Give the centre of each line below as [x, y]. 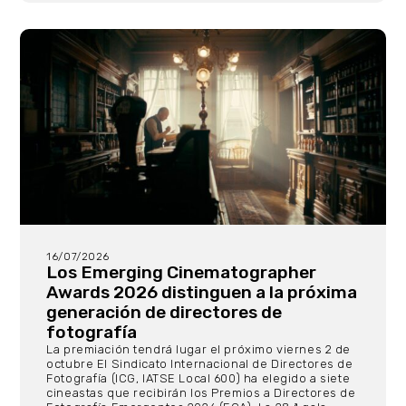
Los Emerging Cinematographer [182, 272]
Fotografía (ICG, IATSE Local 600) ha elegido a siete [198, 378]
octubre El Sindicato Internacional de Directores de [200, 363]
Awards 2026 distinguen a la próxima [202, 292]
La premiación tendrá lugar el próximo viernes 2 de [199, 349]
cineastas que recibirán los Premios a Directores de [201, 392]
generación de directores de [164, 312]
